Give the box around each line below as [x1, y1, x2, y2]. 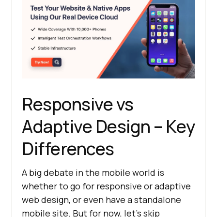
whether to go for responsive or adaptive [22, 180, 191, 192]
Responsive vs [22, 92, 134, 116]
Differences [22, 136, 114, 160]
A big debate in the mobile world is [22, 166, 164, 178]
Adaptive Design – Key [22, 114, 195, 138]
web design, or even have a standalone [22, 193, 181, 205]
